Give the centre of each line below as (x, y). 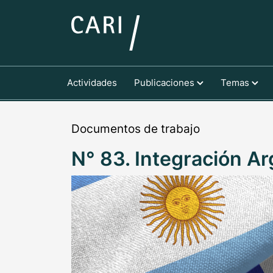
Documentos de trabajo (136, 129)
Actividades (92, 82)
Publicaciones (165, 82)
